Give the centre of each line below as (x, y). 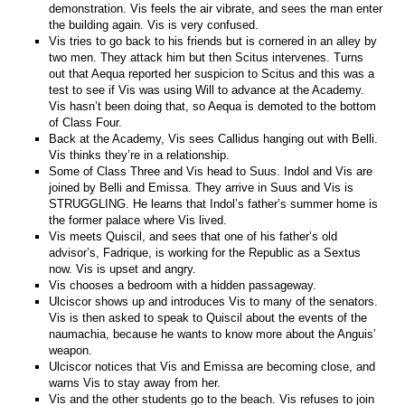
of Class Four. (86, 122)
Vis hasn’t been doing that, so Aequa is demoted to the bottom (213, 106)
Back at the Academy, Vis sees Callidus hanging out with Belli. (214, 138)
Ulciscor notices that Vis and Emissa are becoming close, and (212, 366)
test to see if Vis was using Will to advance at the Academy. (207, 89)
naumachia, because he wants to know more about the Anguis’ (213, 334)
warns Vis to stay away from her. (135, 382)
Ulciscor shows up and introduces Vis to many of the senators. (214, 301)
